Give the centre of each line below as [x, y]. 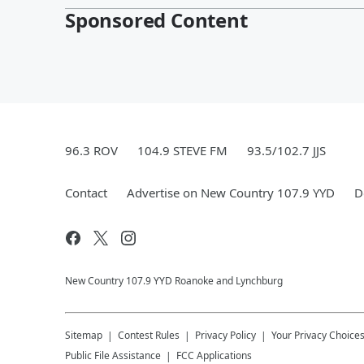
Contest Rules [149, 335]
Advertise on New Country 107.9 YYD [231, 193]
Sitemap [84, 335]
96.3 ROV [91, 150]
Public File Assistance [113, 355]
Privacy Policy [225, 335]
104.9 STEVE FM [182, 150]
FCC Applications [214, 355]
